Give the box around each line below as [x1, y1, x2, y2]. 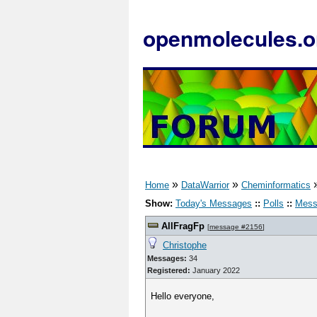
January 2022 [190, 266, 240, 275]
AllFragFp [161, 221, 204, 231]
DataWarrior [181, 180, 229, 190]
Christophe [163, 240, 207, 250]
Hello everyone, [151, 291, 215, 301]
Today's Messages [175, 198, 252, 209]
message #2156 [209, 223, 263, 231]
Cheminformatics [241, 180, 311, 190]
